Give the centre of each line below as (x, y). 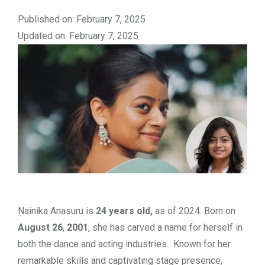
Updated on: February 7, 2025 (78, 35)
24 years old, (125, 211)
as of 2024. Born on (195, 211)
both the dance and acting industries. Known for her (124, 244)
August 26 (40, 227)
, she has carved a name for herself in (165, 227)
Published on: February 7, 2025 (82, 19)
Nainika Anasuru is (57, 211)
